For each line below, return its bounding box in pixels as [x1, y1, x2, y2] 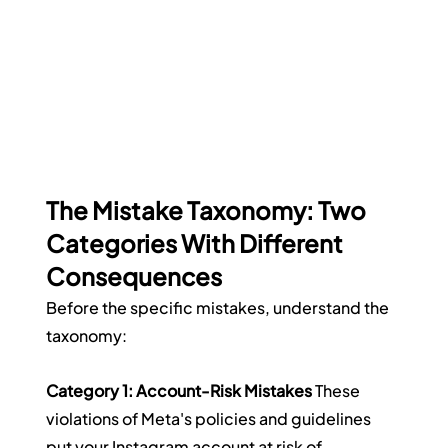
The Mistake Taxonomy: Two [46, 195, 371, 226]
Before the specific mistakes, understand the [46, 297, 393, 319]
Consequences [46, 261, 223, 292]
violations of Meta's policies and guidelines [46, 408, 375, 430]
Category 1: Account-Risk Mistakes [46, 380, 313, 402]
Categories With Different [46, 228, 348, 259]
